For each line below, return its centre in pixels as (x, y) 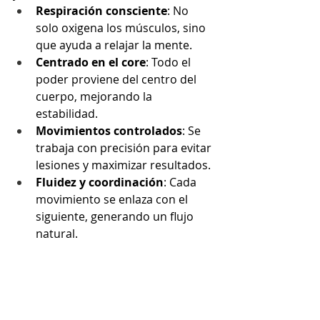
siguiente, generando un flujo (116, 217)
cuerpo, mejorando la (95, 97)
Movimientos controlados (109, 131)
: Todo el (170, 62)
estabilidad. (67, 114)
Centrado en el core (91, 62)
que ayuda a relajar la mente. (114, 45)
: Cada (181, 182)
